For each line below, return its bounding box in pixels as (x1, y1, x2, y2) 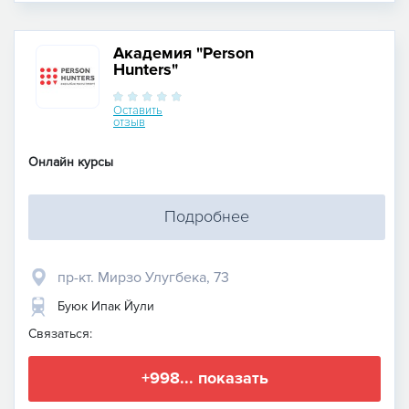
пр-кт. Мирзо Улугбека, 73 (58, 267, 229, 287)
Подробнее (164, 206, 249, 227)
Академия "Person (113, 42, 254, 63)
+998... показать (141, 368, 268, 389)
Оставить (113, 102, 163, 118)
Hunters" (113, 58, 178, 79)
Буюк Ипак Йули (58, 298, 154, 314)
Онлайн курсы (28, 153, 113, 170)
